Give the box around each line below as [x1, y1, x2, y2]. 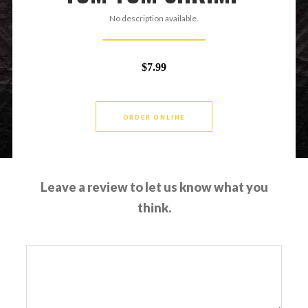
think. [137, 199, 171, 215]
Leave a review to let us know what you [40, 179, 268, 195]
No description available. [109, 12, 199, 23]
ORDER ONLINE [122, 113, 186, 121]
